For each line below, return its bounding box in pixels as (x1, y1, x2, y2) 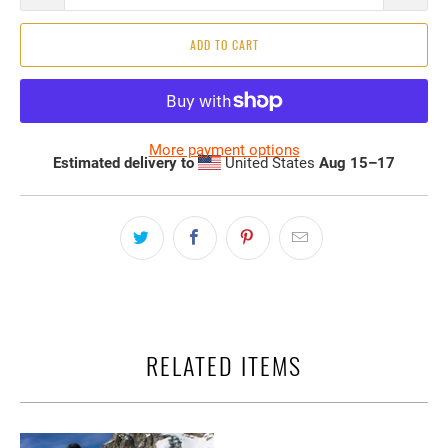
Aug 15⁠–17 (318, 154, 395, 172)
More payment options (148, 141, 300, 159)
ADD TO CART (189, 36, 259, 53)
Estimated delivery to (53, 154, 195, 172)
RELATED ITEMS (146, 347, 302, 383)
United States (220, 154, 319, 172)
